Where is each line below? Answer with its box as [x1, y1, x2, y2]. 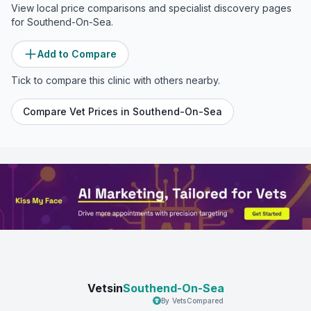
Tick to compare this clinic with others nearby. [11, 74, 220, 86]
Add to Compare [37, 48, 117, 60]
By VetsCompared [160, 296, 224, 305]
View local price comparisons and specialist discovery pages [11, 2, 292, 14]
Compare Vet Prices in [23, 106, 133, 117]
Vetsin [87, 280, 123, 295]
